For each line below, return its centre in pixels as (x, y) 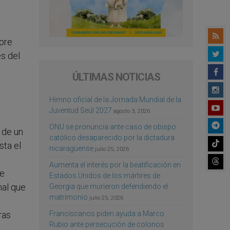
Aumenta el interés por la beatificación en (115, 165)
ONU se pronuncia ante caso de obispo (113, 127)
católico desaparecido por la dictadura (112, 137)
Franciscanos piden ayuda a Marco (107, 213)
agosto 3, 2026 (132, 111)
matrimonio (69, 197)
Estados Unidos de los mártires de (105, 175)
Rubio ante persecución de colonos (107, 224)
